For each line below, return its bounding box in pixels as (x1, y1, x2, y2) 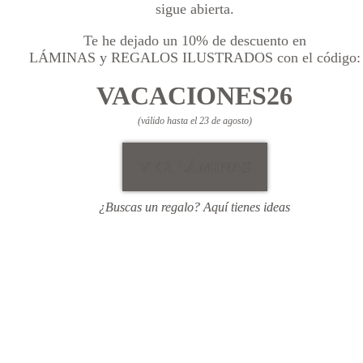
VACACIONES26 (96, 81, 293, 111)
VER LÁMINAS (138, 158, 251, 177)
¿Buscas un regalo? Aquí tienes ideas (99, 200, 290, 215)
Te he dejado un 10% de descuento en (83, 32, 306, 49)
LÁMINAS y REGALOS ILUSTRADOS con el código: (28, 49, 361, 66)
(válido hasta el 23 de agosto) (137, 115, 252, 127)
